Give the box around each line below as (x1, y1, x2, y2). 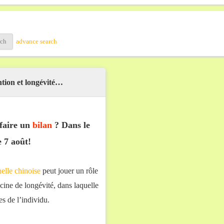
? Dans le (52, 119, 90, 130)
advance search (15, 37, 57, 45)
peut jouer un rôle (40, 166, 98, 175)
